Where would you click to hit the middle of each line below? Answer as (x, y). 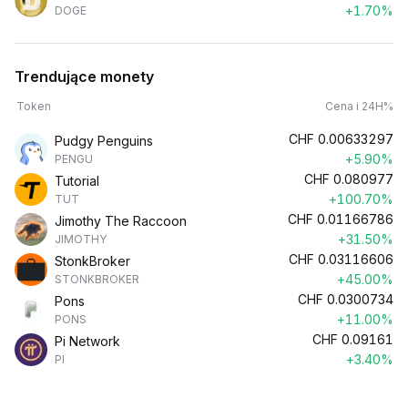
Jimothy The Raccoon (121, 221)
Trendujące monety (84, 76)
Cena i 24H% (359, 106)
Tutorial (77, 181)
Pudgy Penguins (104, 141)
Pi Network (87, 341)
